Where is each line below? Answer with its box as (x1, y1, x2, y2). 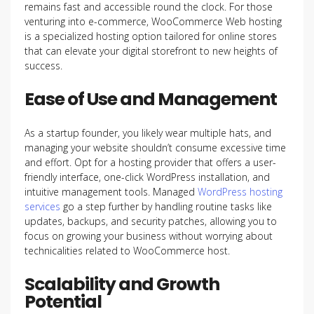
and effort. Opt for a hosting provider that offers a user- (25, 156, 276, 169)
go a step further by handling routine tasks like (60, 200, 272, 213)
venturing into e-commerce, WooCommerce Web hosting (25, 15, 282, 28)
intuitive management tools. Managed (25, 185, 198, 198)
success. (25, 59, 62, 72)
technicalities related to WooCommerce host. (25, 244, 230, 257)
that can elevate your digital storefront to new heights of (25, 44, 278, 57)
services (25, 200, 60, 213)
